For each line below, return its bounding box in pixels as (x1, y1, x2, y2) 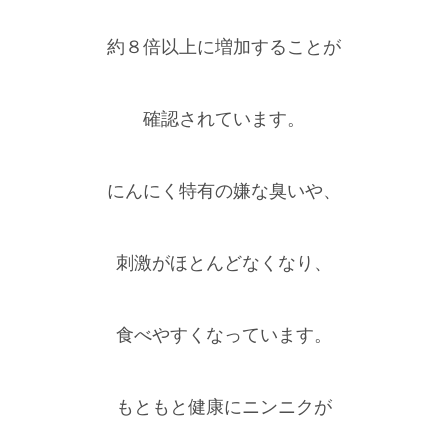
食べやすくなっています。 (116, 325, 332, 346)
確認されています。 (143, 109, 305, 130)
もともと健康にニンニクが (116, 397, 332, 418)
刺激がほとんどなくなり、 (116, 253, 332, 274)
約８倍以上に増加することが (107, 37, 341, 58)
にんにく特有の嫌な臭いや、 (107, 181, 341, 202)
